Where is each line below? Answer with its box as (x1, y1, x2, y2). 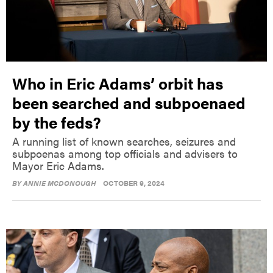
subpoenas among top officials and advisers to (12, 145, 238, 161)
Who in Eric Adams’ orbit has (12, 71, 223, 94)
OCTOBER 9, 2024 (103, 177, 165, 188)
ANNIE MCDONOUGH (23, 177, 96, 188)
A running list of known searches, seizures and (12, 133, 236, 149)
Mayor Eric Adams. (12, 157, 104, 173)
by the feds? (12, 110, 101, 133)
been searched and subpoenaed (12, 91, 246, 114)
